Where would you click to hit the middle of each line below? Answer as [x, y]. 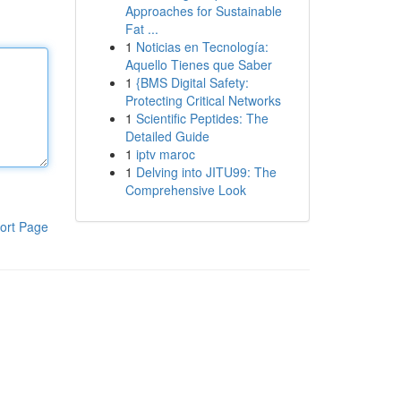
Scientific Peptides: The [202, 118]
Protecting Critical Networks [203, 100]
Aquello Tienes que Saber [198, 64]
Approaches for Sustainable [203, 11]
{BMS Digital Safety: [192, 82]
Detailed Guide [167, 136]
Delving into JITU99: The [206, 172]
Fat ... [141, 29]
